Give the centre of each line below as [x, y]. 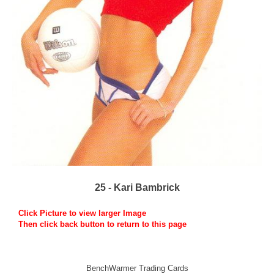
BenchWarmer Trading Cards [137, 268]
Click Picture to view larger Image [82, 213]
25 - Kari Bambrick [137, 187]
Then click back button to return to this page [102, 224]
